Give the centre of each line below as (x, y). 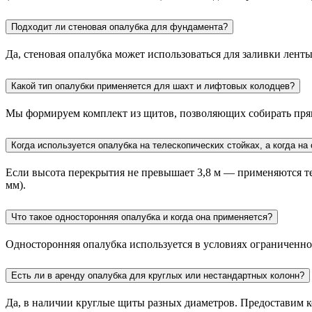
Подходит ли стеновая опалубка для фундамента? (119, 27)
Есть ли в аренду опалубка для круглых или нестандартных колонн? (158, 276)
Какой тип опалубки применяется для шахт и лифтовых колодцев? (153, 86)
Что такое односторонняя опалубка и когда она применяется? (142, 217)
